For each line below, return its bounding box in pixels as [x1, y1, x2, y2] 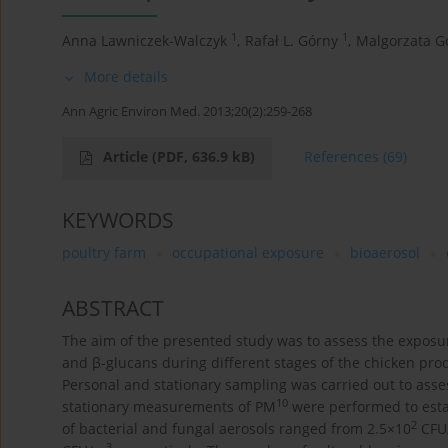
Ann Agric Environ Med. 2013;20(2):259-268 [62, 102, 312, 121]
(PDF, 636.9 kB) [152, 147, 255, 167]
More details [84, 67, 168, 87]
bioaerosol [350, 243, 420, 263]
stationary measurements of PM [62, 397, 276, 417]
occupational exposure [172, 243, 324, 263]
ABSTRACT [62, 294, 164, 323]
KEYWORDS [62, 206, 174, 235]
